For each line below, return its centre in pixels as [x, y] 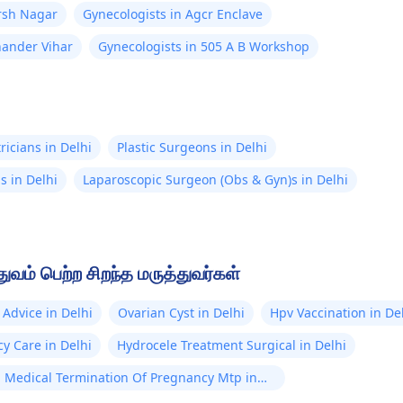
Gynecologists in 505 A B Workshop [204, 46]
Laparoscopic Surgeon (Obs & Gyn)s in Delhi [215, 179]
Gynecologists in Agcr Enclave [173, 14]
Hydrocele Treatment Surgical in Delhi [232, 345]
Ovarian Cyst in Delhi [181, 313]
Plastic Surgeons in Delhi [192, 147]
